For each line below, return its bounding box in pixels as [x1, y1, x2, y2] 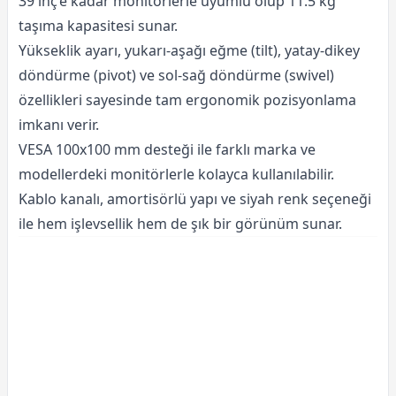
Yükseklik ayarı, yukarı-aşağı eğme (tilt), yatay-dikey [19, 41, 360, 60]
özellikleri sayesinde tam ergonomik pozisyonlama [19, 90, 356, 110]
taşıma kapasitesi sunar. [19, 16, 178, 35]
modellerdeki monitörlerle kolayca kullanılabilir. [19, 164, 334, 184]
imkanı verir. [19, 115, 99, 134]
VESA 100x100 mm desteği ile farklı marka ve [19, 140, 316, 159]
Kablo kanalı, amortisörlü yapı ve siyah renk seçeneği [19, 189, 371, 209]
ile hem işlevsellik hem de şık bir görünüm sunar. [19, 214, 342, 233]
